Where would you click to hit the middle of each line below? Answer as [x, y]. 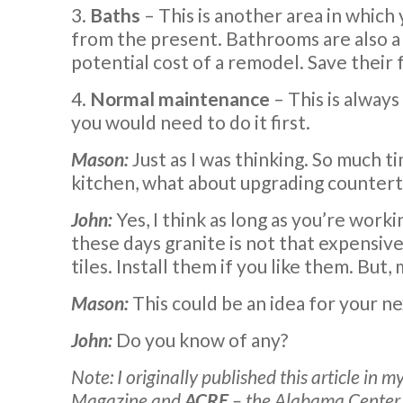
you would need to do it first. [191, 121]
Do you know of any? [200, 339]
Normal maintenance [180, 98]
